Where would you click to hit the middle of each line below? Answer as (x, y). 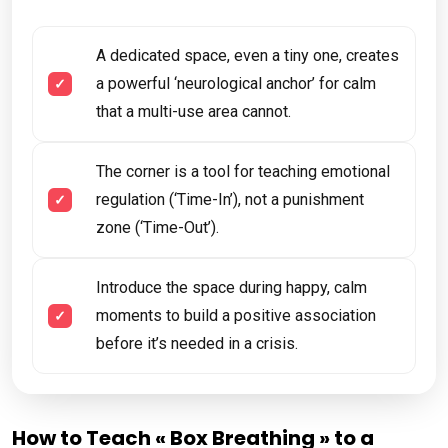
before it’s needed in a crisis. (197, 344)
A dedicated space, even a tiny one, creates (247, 56)
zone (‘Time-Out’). (157, 228)
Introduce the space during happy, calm (231, 288)
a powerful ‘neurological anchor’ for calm (236, 84)
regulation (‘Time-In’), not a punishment (230, 200)
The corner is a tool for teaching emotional (243, 172)
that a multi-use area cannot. (193, 112)
